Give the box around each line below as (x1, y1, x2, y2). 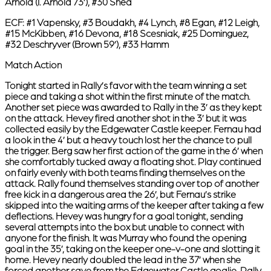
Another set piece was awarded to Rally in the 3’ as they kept (5, 102, 262, 114)
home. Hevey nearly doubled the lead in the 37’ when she (5, 255, 241, 266)
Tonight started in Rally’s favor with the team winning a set (5, 80, 247, 92)
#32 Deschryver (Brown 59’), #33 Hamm (5, 39, 169, 51)
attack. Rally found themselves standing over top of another (5, 178, 259, 190)
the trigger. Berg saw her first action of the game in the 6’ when (5, 146, 263, 157)
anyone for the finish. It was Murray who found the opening (5, 233, 246, 244)
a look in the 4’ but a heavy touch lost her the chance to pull (5, 135, 252, 146)
